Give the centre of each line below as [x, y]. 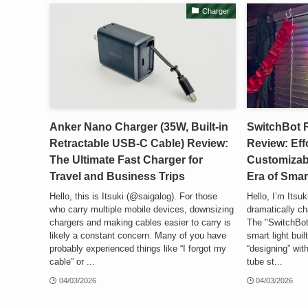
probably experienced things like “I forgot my [138, 248]
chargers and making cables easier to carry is [140, 222]
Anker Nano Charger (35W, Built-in [139, 127]
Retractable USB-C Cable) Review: [139, 144]
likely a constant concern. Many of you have [138, 235]
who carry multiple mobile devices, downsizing [142, 209]
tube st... [264, 261]
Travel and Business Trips [117, 177]
